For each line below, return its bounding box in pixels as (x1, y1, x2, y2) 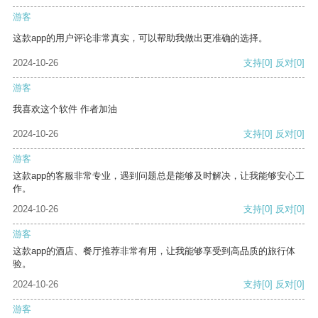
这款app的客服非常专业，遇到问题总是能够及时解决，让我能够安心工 (13, 170, 305, 182)
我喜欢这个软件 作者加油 (13, 104, 117, 115)
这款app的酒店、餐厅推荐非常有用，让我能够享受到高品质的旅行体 (13, 246, 295, 257)
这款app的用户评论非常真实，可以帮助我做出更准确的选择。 (13, 33, 268, 44)
